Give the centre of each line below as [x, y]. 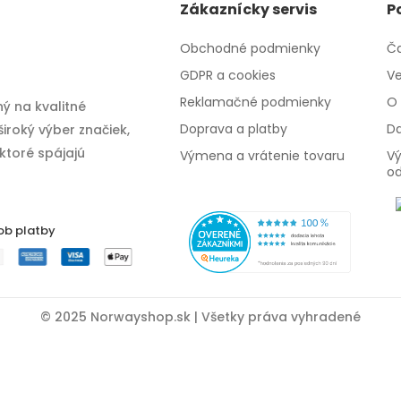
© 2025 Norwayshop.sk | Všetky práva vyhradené [200, 317]
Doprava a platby [234, 129]
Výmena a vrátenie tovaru [263, 156]
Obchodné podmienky [251, 48]
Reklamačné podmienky [256, 102]
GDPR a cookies [228, 75]
